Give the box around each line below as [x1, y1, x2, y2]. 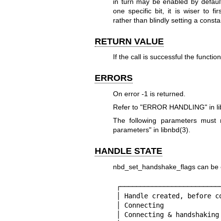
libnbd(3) [160, 126, 188, 134]
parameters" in [112, 126, 161, 134]
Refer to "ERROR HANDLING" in [112, 103, 217, 111]
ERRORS [95, 73, 133, 83]
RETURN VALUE [95, 36, 164, 46]
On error [112, 89, 142, 98]
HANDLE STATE [95, 146, 162, 156]
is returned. [147, 89, 185, 98]
